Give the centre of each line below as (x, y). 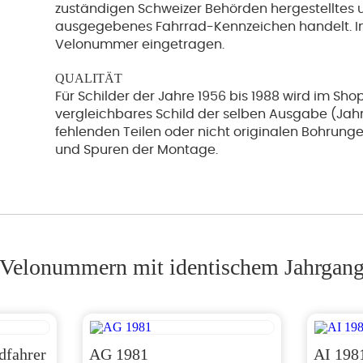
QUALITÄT (89, 78)
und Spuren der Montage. (137, 150)
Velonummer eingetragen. (140, 45)
